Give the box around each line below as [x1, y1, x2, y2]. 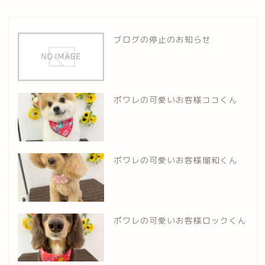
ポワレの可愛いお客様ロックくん [113, 214, 247, 226]
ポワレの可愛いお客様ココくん [113, 93, 238, 105]
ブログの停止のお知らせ [113, 34, 211, 46]
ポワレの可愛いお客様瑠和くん [113, 154, 238, 166]
